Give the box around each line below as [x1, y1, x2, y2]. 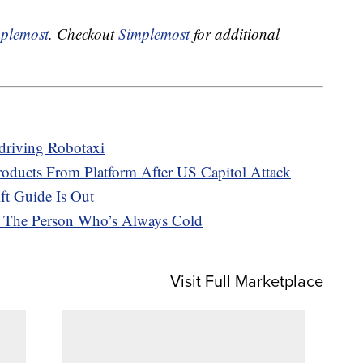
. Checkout [49, 23, 118, 45]
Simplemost [118, 23, 190, 45]
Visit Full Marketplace [170, 269, 323, 294]
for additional [190, 23, 280, 45]
